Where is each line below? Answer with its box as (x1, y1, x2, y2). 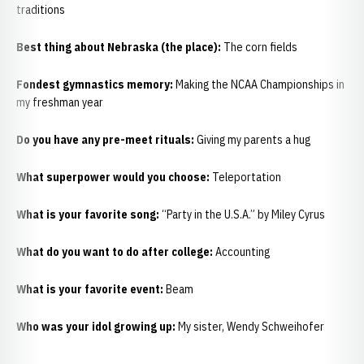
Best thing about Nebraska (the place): (16, 40, 223, 54)
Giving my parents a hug (197, 132, 310, 147)
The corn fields (223, 40, 297, 54)
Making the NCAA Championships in (175, 77, 344, 92)
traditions (16, 2, 67, 17)
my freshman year (16, 95, 103, 110)
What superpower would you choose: (16, 170, 210, 184)
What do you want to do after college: (16, 245, 213, 259)
